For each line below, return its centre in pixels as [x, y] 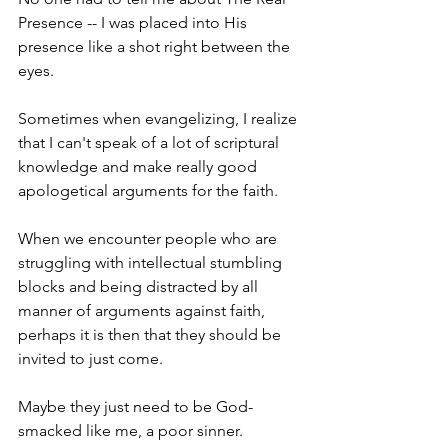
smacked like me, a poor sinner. [130, 430]
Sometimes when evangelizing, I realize [159, 118]
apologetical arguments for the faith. [148, 190]
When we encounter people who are [149, 238]
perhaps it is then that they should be [151, 334]
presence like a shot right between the [156, 46]
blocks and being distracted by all [140, 286]
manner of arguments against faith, [143, 310]
